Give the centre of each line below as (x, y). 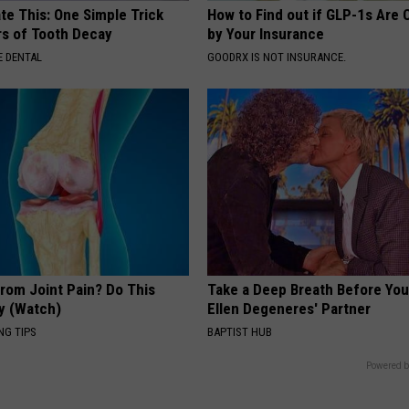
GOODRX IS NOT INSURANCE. (277, 57)
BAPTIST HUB (240, 331)
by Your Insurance (266, 33)
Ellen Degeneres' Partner (289, 308)
